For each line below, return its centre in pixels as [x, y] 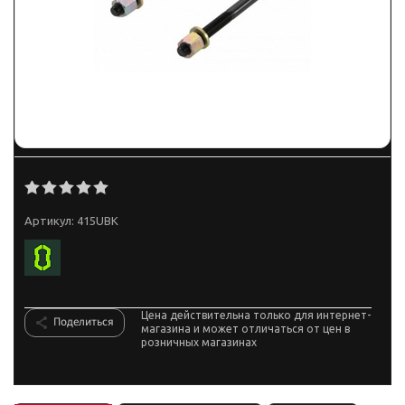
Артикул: [49, 221]
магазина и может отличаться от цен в [245, 329]
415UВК [98, 221]
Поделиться [84, 322]
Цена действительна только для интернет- [256, 315]
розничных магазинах [199, 342]
